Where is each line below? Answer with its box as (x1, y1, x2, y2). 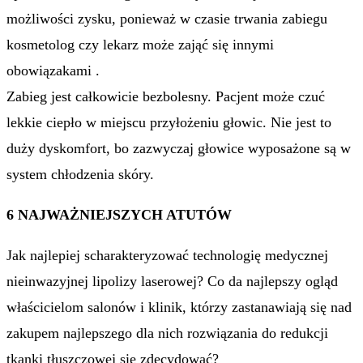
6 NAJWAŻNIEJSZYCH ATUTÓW (6, 207, 236, 223)
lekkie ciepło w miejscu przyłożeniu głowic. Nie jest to (6, 114, 331, 130)
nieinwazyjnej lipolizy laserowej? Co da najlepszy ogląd (6, 273, 338, 289)
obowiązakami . (6, 62, 100, 79)
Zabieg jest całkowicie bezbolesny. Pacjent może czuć (6, 88, 325, 105)
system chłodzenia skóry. (6, 166, 154, 182)
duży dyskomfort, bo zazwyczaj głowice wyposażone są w (6, 140, 351, 156)
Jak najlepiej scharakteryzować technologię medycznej (6, 247, 328, 263)
